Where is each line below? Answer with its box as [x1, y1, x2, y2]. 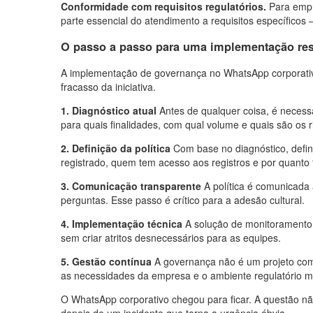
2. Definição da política [61, 141, 170, 156]
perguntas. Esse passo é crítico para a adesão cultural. [61, 193, 305, 208]
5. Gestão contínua [61, 254, 152, 269]
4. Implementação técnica [61, 217, 182, 231]
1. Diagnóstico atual [61, 103, 156, 118]
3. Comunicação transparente [61, 179, 201, 194]
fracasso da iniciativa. [61, 80, 156, 94]
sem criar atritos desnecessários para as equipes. [61, 231, 281, 245]
